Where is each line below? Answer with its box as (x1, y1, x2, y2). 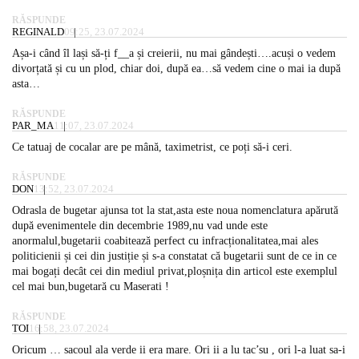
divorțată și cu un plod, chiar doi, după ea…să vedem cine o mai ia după (12, 62, 341, 75)
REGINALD (12, 25, 64, 38)
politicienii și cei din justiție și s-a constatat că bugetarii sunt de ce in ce (12, 249, 337, 262)
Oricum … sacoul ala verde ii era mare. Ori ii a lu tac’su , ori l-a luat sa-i (12, 343, 345, 356)
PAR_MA (12, 119, 54, 131)
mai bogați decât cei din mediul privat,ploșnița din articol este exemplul (12, 264, 337, 277)
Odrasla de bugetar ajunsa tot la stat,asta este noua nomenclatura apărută (12, 204, 338, 216)
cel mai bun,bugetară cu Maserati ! (12, 280, 169, 292)
